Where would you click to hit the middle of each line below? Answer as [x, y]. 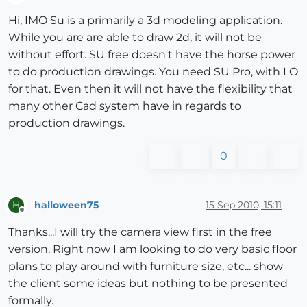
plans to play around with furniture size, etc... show [146, 267]
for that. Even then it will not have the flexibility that [150, 89]
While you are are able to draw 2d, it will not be [135, 38]
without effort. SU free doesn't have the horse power [152, 55]
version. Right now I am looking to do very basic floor [152, 249]
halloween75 [66, 205]
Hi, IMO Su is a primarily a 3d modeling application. [145, 21]
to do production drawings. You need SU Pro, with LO [153, 72]
